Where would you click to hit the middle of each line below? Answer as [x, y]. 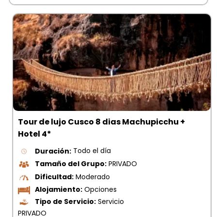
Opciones [100, 190]
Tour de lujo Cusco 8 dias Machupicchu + [101, 122]
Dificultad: [54, 177]
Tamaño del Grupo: [71, 164]
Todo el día [91, 151]
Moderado [92, 177]
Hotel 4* [35, 134]
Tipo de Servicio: [65, 202]
